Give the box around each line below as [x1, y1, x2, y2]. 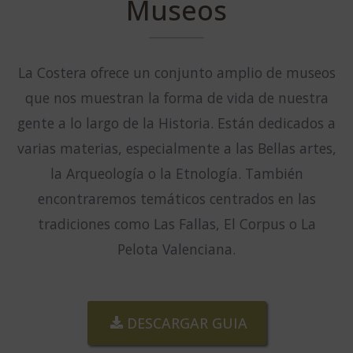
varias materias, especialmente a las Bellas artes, [17, 138, 336, 158]
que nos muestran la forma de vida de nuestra [24, 87, 329, 107]
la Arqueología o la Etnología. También [50, 163, 303, 183]
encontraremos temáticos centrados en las [37, 188, 316, 208]
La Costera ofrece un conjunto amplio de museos [17, 62, 336, 82]
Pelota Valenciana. [117, 239, 236, 258]
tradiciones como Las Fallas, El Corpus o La [37, 214, 316, 233]
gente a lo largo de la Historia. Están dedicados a [17, 113, 336, 132]
